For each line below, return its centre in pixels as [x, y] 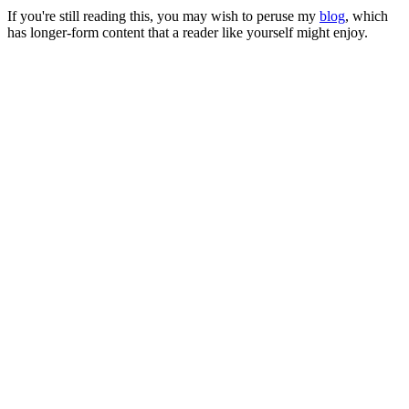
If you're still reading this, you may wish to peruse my [163, 16]
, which [367, 16]
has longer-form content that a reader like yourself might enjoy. [188, 32]
